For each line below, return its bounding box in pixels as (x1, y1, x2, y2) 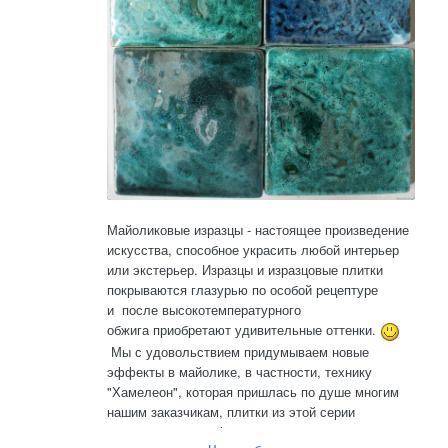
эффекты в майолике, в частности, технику (107, 361, 372, 381)
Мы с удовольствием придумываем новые (107, 341, 369, 361)
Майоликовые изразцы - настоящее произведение (107, 220, 409, 240)
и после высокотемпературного (107, 300, 301, 320)
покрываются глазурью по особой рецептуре (107, 280, 378, 300)
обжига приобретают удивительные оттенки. (107, 320, 380, 340)
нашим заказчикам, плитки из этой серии (107, 401, 355, 421)
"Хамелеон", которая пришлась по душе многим (107, 381, 399, 401)
